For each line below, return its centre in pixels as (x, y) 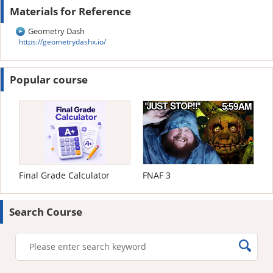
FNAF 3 (157, 175)
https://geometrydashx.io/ (62, 42)
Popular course (49, 80)
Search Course (46, 211)
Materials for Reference (70, 11)
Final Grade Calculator (64, 175)
